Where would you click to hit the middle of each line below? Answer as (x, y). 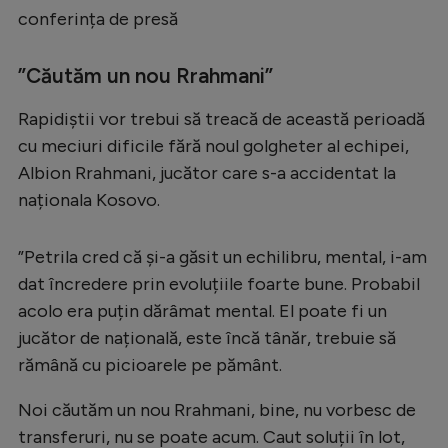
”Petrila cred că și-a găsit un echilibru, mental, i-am (222, 256)
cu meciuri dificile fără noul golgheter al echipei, (213, 145)
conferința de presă (98, 18)
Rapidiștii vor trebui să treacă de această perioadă (221, 118)
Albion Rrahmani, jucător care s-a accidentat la (207, 172)
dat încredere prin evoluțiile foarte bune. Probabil (219, 283)
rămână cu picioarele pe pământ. (150, 364)
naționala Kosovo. (89, 199)
